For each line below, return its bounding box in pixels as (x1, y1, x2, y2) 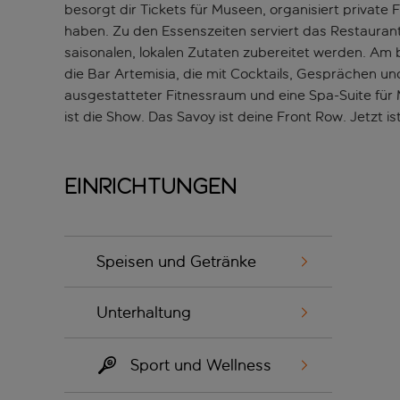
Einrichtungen (64, 174, 237, 199)
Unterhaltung (96, 303, 191, 323)
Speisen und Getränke (96, 252, 256, 272)
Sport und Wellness (130, 355, 271, 376)
